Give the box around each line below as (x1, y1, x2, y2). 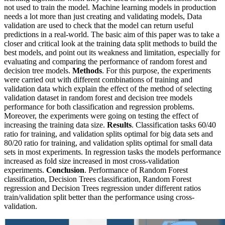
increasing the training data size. (4, 121, 107, 130)
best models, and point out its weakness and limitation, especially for (4, 48, 220, 57)
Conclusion (46, 166, 84, 175)
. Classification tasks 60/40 (132, 121, 216, 130)
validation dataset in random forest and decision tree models (4, 93, 192, 102)
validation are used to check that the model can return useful (4, 21, 193, 30)
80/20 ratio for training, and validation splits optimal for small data (4, 139, 212, 148)
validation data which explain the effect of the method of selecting (4, 84, 212, 93)
